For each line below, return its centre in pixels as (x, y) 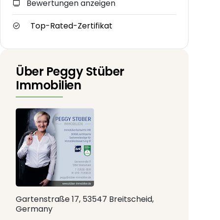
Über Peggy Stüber (70, 72)
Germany (34, 209)
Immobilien (49, 85)
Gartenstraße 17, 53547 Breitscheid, (85, 199)
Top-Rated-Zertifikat (71, 26)
